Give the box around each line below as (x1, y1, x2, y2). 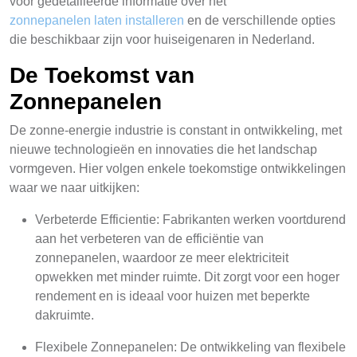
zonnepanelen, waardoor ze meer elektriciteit (35, 251, 288, 265)
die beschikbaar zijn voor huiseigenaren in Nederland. (10, 33, 315, 46)
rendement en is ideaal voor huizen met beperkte (35, 289, 310, 303)
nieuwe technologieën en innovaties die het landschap (10, 143, 317, 156)
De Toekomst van (10, 63, 194, 88)
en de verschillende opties (184, 14, 335, 27)
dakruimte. (35, 308, 94, 322)
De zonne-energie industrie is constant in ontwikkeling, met (10, 124, 342, 137)
